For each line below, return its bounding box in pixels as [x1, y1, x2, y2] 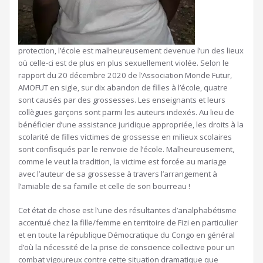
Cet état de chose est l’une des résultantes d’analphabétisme [18, 205, 237, 216]
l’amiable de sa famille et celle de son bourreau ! [18, 181, 190, 192]
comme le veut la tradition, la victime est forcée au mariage [18, 156, 227, 167]
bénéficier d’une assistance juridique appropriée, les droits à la [18, 119, 244, 130]
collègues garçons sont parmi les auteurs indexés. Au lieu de [18, 107, 234, 118]
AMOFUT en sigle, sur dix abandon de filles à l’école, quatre [18, 82, 228, 93]
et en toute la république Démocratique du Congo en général [18, 230, 235, 241]
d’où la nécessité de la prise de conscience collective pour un [18, 242, 235, 253]
